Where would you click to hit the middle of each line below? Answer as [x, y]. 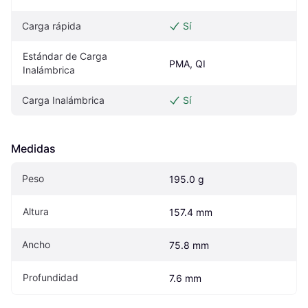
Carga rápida [52, 25]
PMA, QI [187, 63]
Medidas [33, 148]
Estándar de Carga [65, 56]
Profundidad [51, 277]
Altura [36, 211]
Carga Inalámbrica [63, 100]
